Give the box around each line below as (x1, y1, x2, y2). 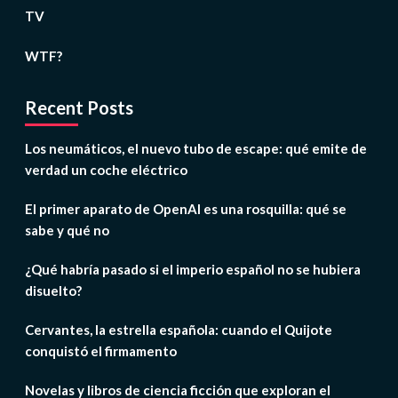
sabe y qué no (24, 222, 109, 239)
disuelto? (24, 283, 82, 299)
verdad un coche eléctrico (24, 162, 187, 179)
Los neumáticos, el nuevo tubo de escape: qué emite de (24, 140, 367, 157)
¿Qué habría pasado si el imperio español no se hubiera (24, 261, 361, 278)
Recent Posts (24, 97, 133, 119)
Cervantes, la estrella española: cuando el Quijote (24, 322, 332, 338)
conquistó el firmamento (24, 343, 177, 360)
